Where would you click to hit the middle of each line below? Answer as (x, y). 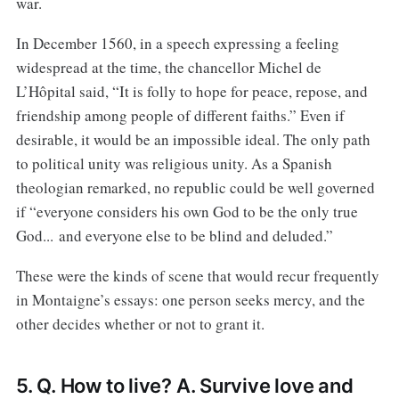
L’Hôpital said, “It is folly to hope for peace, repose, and (191, 92)
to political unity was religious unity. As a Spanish (174, 164)
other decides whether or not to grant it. (140, 324)
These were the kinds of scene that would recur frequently (197, 276)
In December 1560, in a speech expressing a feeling (177, 44)
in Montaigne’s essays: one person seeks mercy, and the (190, 300)
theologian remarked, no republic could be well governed (195, 188)
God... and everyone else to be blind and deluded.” (174, 236)
